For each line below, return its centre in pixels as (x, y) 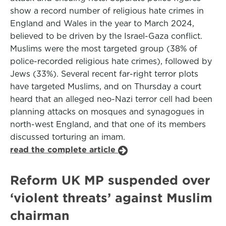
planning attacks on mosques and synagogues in (107, 112)
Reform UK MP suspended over (110, 180)
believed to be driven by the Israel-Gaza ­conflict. (106, 36)
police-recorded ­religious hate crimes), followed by (111, 61)
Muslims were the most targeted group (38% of (104, 49)
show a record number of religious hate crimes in (107, 11)
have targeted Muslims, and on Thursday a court (106, 87)
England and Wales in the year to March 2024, (102, 23)
